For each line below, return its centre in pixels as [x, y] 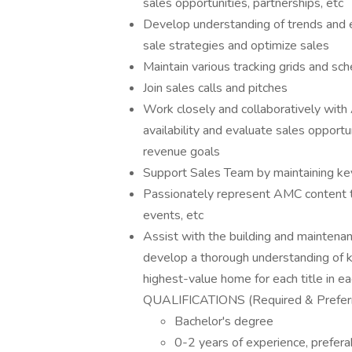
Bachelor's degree [224, 321]
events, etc [173, 215]
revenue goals [181, 152]
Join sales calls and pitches [215, 88]
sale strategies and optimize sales [236, 46]
